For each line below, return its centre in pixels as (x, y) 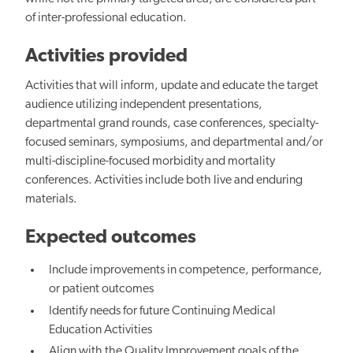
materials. (51, 200)
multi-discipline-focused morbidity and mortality (150, 162)
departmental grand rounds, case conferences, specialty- (172, 124)
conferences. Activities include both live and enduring (164, 181)
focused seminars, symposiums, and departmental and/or (174, 143)
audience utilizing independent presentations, (144, 105)
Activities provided (106, 57)
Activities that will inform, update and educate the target (172, 86)
